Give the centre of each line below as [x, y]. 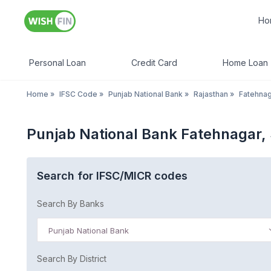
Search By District [72, 259]
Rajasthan [211, 94]
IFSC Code [78, 94]
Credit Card [154, 63]
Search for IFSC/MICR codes [112, 176]
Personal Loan [57, 63]
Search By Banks [70, 204]
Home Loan [245, 63]
